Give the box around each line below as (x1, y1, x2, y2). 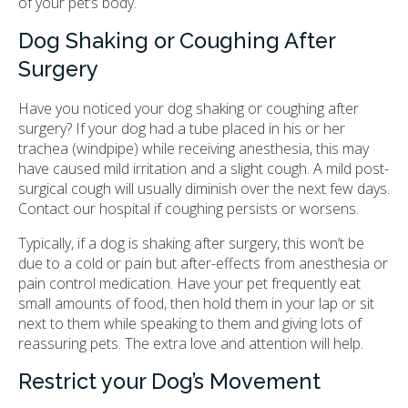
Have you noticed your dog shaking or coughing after (18, 97, 359, 118)
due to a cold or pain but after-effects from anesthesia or (18, 252, 388, 273)
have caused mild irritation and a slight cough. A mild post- (18, 158, 389, 178)
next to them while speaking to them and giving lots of (18, 312, 362, 333)
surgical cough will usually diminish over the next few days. (18, 178, 390, 199)
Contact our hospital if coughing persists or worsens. (18, 198, 359, 219)
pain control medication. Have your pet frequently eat (18, 272, 361, 293)
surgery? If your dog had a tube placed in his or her (18, 117, 345, 138)
